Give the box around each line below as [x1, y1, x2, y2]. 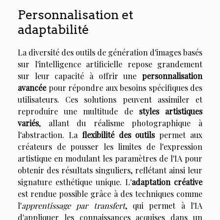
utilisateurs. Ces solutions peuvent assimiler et [18, 94, 202, 105]
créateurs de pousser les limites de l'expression [18, 141, 202, 152]
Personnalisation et [18, 7, 133, 23]
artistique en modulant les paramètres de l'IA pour [18, 153, 202, 164]
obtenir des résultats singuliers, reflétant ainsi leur [18, 165, 202, 176]
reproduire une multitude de [18, 106, 139, 117]
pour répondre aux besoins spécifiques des [46, 82, 202, 93]
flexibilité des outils [82, 130, 155, 140]
